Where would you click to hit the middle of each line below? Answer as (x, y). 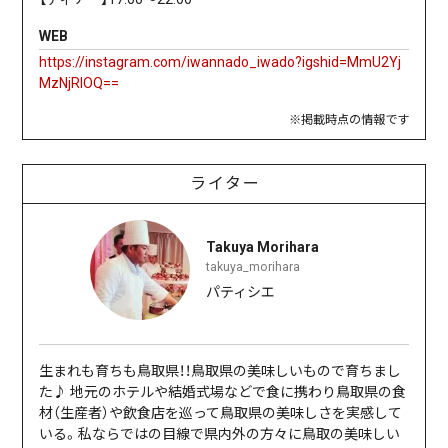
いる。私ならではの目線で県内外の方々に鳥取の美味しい (220, 434)
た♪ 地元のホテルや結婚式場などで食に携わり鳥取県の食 (223, 392)
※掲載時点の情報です (348, 120)
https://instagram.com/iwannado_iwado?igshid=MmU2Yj (220, 62)
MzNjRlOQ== (79, 83)
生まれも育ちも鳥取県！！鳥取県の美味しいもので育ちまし (220, 371)
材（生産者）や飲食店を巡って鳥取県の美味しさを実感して (221, 413)
